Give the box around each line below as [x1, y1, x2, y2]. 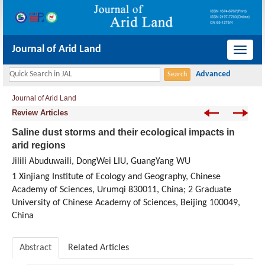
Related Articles [68, 243, 129, 253]
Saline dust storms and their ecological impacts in [12, 127, 235, 138]
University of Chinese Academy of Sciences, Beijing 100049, [12, 198, 240, 208]
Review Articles [12, 108, 68, 118]
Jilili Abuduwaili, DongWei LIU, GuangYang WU [12, 157, 190, 167]
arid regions [12, 140, 66, 151]
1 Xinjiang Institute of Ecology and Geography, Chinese [12, 172, 221, 182]
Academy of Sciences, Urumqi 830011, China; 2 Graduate [12, 185, 231, 195]
